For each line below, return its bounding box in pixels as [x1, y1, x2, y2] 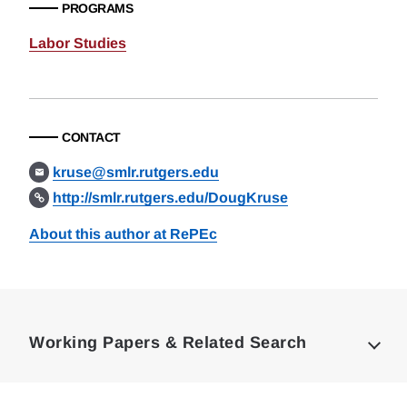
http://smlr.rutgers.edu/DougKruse [53, 190, 289, 205]
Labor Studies [29, 35, 126, 51]
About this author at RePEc [29, 226, 217, 242]
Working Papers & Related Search [29, 333, 307, 352]
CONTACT [62, 130, 121, 144]
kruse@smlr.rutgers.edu [53, 164, 220, 180]
